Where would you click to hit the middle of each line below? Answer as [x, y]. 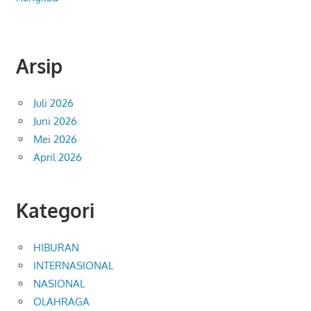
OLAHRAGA [61, 301]
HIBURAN [56, 247]
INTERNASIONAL [73, 265]
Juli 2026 [53, 103]
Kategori [55, 210]
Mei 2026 [55, 140]
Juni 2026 [55, 121]
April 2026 [58, 158]
